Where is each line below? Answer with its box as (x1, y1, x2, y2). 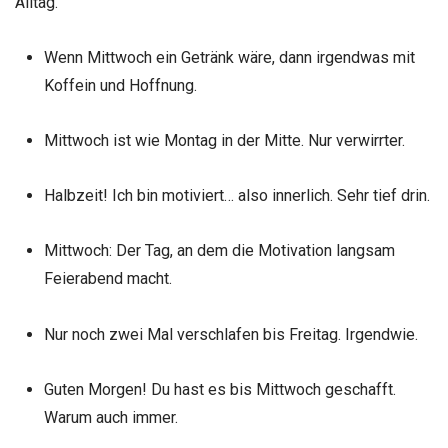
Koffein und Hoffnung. (43, 75, 197, 95)
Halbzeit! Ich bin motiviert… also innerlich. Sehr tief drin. (43, 186, 430, 206)
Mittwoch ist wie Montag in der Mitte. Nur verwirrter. (43, 130, 405, 150)
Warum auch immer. (43, 407, 178, 427)
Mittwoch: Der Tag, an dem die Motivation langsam (43, 241, 395, 261)
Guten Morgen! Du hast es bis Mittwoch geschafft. (43, 379, 396, 399)
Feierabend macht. (43, 269, 172, 289)
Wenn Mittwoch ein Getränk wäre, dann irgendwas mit (43, 47, 415, 67)
